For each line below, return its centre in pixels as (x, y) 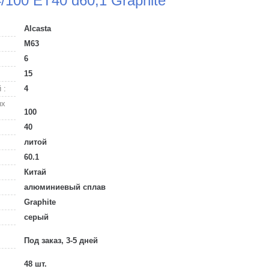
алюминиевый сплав (64, 187)
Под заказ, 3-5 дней (60, 240)
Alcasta (36, 29)
